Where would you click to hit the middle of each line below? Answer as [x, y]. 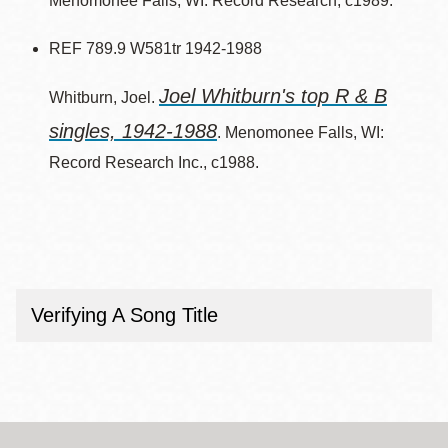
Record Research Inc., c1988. [154, 162]
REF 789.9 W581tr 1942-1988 [155, 48]
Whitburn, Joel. [104, 97]
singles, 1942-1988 [133, 131]
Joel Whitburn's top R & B [273, 96]
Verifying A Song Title [124, 315]
